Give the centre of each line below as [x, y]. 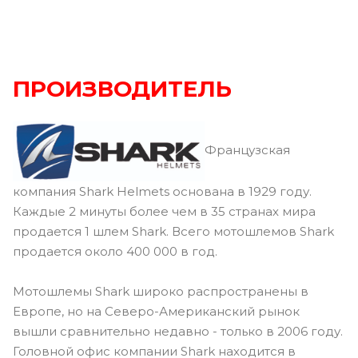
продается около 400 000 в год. [115, 251]
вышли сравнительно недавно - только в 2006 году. [178, 331]
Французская [247, 150]
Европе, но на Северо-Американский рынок [156, 311]
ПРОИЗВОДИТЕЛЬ [122, 88]
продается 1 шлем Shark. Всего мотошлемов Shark [173, 231]
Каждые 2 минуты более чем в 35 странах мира [164, 211]
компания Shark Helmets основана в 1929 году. [162, 191]
